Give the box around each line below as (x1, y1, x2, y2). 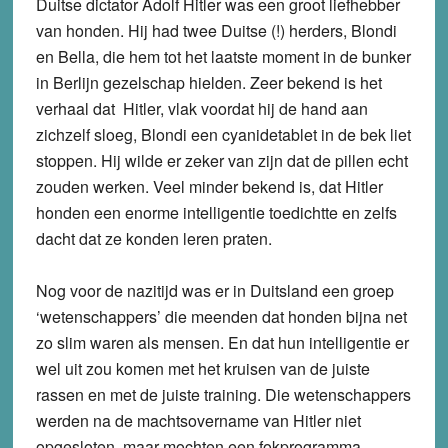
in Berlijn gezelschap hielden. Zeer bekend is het (35, 71, 382, 95)
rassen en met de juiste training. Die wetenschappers (35, 383, 411, 407)
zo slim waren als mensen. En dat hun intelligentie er (35, 331, 409, 355)
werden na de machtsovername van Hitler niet (35, 409, 361, 433)
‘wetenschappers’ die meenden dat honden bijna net (35, 305, 407, 329)
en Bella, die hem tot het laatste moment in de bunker (35, 45, 411, 69)
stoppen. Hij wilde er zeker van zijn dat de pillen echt (35, 149, 408, 173)
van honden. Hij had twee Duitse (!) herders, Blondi (35, 19, 397, 43)
